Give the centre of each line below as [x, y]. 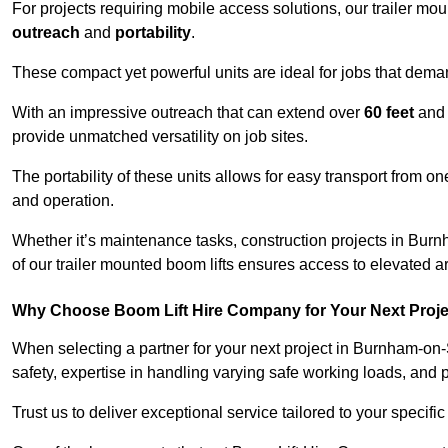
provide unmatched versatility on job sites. [160, 137]
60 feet [389, 113]
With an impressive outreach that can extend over [188, 113]
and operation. [63, 201]
